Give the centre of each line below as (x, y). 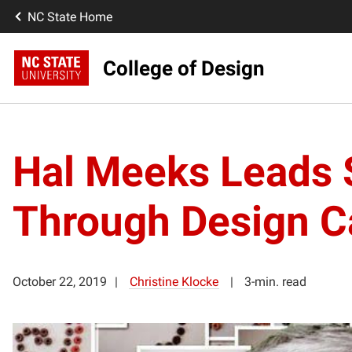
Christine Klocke (174, 281)
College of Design (184, 68)
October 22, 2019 (60, 281)
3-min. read (275, 281)
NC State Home (70, 16)
